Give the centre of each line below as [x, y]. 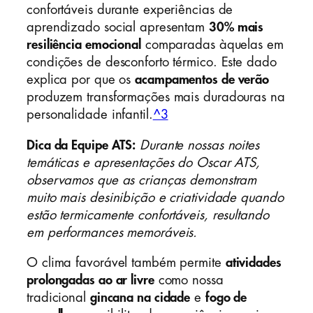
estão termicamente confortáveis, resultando [148, 215]
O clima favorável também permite [126, 263]
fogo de [226, 298]
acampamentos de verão [202, 80]
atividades [253, 263]
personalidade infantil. [90, 115]
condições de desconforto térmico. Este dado [152, 63]
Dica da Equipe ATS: [81, 145]
